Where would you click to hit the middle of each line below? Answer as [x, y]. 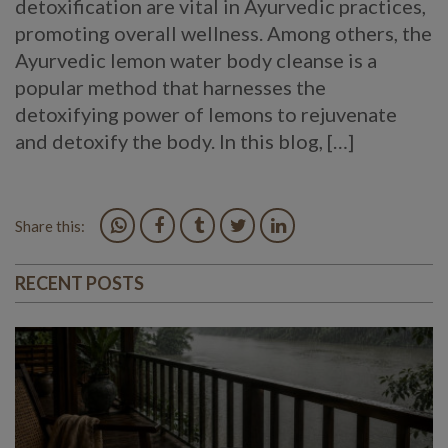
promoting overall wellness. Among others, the [223, 33]
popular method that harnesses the [170, 87]
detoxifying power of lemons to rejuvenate [206, 114]
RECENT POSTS [79, 283]
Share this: [50, 226]
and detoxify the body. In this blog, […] [184, 141]
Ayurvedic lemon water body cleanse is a [196, 60]
